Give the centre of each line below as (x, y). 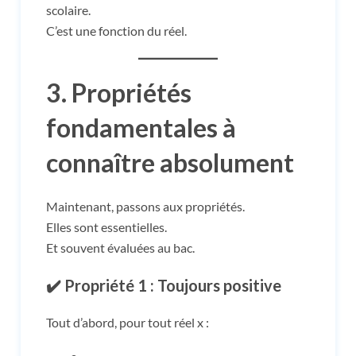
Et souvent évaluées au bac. (120, 247)
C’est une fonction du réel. (116, 30)
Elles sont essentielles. (106, 226)
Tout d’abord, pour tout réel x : (128, 322)
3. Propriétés (119, 92)
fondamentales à (141, 127)
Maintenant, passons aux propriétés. (145, 206)
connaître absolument (170, 162)
